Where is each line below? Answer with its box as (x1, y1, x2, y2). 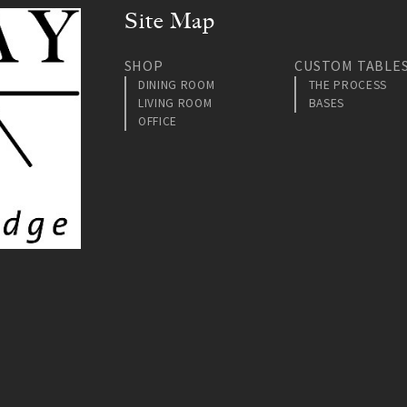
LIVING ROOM (138, 94, 213, 111)
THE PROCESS (308, 76, 388, 93)
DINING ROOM (138, 76, 215, 93)
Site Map (124, 7, 216, 35)
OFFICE (138, 113, 178, 129)
